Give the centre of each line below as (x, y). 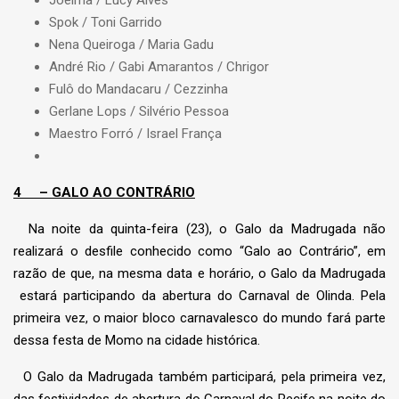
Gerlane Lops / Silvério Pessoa (139, 112)
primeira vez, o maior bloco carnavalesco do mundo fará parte (199, 318)
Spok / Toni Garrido (106, 23)
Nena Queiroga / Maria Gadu (131, 45)
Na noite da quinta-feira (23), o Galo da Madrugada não (199, 229)
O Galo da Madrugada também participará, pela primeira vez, (199, 377)
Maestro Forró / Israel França (135, 134)
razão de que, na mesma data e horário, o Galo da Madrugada (199, 274)
